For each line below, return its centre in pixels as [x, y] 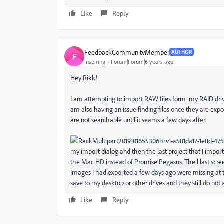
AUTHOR [182, 52]
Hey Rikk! [84, 78]
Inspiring [95, 61]
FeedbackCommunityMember [127, 52]
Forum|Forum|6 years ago [142, 61]
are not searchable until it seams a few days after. [139, 120]
